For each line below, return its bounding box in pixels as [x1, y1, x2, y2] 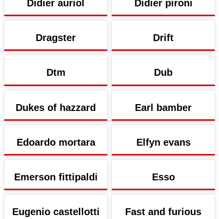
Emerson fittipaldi [14, 171, 98, 182]
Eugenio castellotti [12, 206, 100, 218]
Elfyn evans [136, 136, 191, 148]
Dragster [36, 32, 76, 44]
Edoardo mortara [16, 136, 95, 148]
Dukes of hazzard [16, 102, 96, 113]
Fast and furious [125, 206, 201, 218]
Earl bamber [135, 102, 192, 113]
